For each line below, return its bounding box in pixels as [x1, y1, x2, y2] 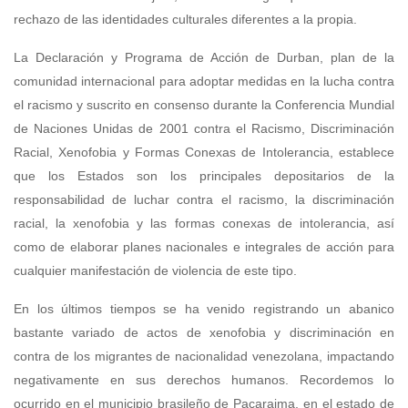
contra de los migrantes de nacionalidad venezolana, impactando [14, 349, 394, 364]
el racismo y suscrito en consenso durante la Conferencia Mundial [14, 97, 394, 113]
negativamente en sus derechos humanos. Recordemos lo [14, 372, 394, 388]
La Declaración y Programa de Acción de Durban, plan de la [14, 50, 394, 66]
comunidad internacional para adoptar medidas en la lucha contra [14, 74, 394, 89]
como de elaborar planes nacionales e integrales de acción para [14, 240, 394, 255]
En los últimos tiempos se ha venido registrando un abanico [14, 301, 394, 317]
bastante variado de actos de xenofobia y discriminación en [14, 325, 394, 341]
